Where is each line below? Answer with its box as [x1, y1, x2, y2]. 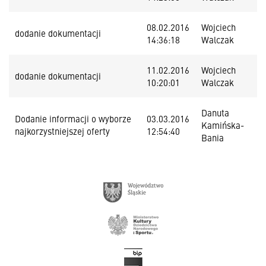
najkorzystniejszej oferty [15, 125, 110, 137]
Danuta [201, 106, 229, 119]
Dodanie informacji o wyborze [15, 112, 131, 125]
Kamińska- [201, 119, 244, 131]
